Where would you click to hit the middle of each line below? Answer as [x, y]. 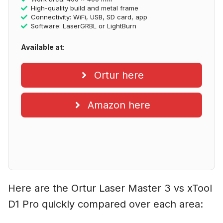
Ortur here [119, 75]
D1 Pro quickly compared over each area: [106, 204]
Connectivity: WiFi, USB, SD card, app [89, 17]
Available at [42, 47]
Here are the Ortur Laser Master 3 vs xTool [110, 188]
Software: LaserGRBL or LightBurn [83, 26]
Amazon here [119, 105]
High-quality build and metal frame [84, 8]
